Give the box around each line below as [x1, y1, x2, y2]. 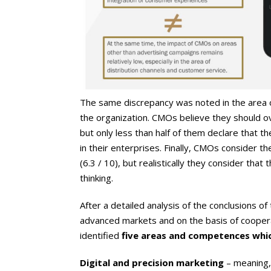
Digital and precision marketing [80, 256, 224, 269]
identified [80, 229, 122, 241]
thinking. [80, 171, 113, 184]
